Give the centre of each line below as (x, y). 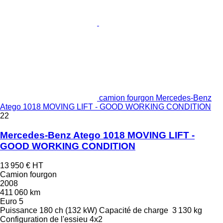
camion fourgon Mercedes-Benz (155, 98)
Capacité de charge (134, 210)
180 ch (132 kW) (68, 210)
